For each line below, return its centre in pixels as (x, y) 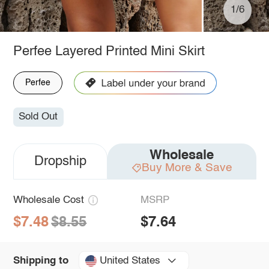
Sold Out (38, 117)
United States (130, 261)
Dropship (60, 162)
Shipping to (41, 261)
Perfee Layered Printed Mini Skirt (109, 51)
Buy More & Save (187, 168)
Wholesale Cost (48, 201)
